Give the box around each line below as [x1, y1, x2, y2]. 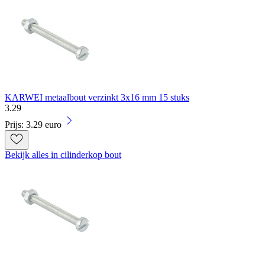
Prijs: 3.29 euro [5, 119, 62, 130]
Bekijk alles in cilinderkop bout [5, 150, 121, 160]
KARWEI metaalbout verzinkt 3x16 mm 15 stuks [5, 92, 189, 103]
